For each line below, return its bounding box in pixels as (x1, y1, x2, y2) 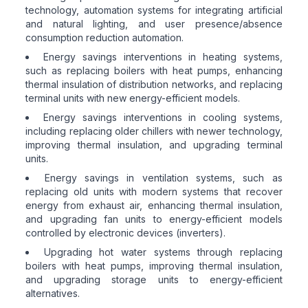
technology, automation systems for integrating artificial (25, 3, 283, 16)
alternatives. (25, 287, 80, 299)
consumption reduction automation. (25, 31, 184, 43)
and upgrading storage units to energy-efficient (25, 273, 283, 285)
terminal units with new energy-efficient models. (25, 91, 241, 104)
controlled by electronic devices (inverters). (25, 226, 226, 239)
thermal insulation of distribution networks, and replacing (25, 78, 283, 90)
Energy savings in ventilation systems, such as (44, 171, 283, 184)
